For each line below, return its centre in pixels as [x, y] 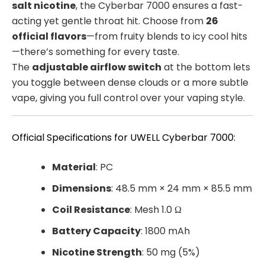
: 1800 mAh [165, 231]
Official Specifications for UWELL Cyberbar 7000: [124, 137]
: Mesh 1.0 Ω [156, 209]
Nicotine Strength [97, 252]
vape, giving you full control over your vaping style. [128, 98]
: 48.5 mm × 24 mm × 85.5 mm [182, 188]
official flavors [49, 36]
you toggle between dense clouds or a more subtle [130, 82]
